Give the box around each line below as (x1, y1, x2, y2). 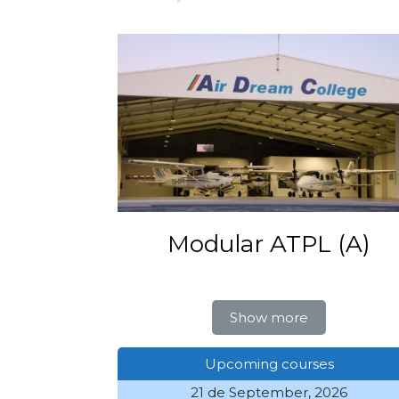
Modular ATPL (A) (167, 229, 370, 258)
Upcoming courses (204, 354, 334, 372)
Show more (230, 308, 308, 326)
